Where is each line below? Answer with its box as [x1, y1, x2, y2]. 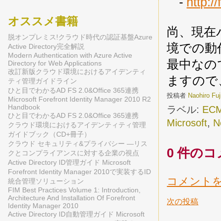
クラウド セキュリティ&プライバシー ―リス [8, 140, 147, 148]
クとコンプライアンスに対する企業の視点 [8, 149, 139, 157]
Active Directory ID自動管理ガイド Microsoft [8, 210, 145, 219]
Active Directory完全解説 [8, 42, 84, 51]
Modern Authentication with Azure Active [8, 51, 132, 60]
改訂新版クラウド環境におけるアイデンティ [8, 68, 146, 76]
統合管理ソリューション [8, 177, 84, 185]
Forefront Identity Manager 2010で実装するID [8, 168, 151, 176]
